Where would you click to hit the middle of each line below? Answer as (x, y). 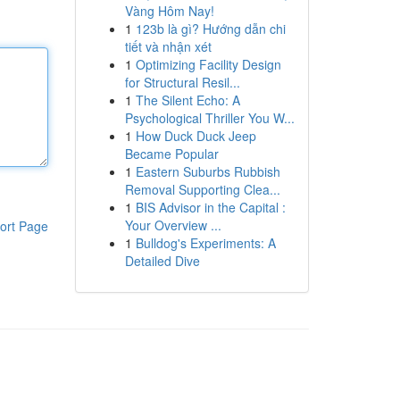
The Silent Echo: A (187, 100)
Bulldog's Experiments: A (205, 243)
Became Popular (171, 154)
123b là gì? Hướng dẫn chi (210, 29)
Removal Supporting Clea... (202, 189)
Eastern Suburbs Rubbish (208, 171)
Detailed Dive (162, 261)
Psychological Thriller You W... (209, 118)
